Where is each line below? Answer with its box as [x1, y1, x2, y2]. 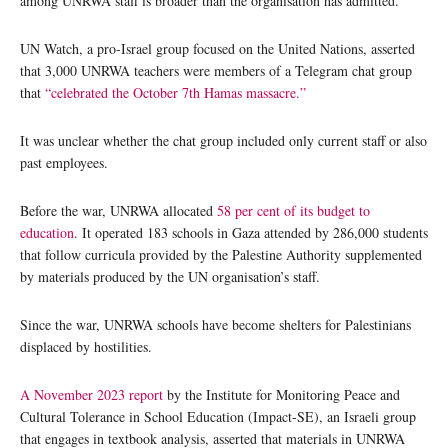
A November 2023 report [20, 384, 163, 404]
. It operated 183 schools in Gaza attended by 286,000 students [74, 222, 428, 242]
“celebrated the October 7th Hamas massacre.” [45, 82, 306, 102]
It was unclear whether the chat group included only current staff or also [20, 130, 427, 150]
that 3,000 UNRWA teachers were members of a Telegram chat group [20, 60, 412, 80]
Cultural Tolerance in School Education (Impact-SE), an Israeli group [20, 406, 416, 426]
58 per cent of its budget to [217, 200, 370, 220]
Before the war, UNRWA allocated [20, 200, 217, 220]
